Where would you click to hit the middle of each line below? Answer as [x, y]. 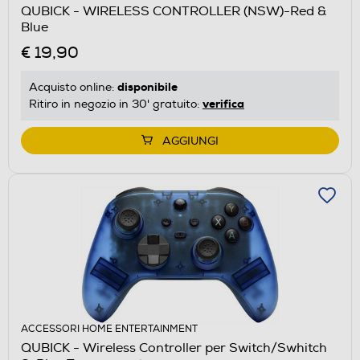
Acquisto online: [73, 87]
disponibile [147, 86]
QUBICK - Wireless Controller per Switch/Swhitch [174, 348]
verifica [223, 103]
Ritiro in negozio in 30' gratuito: [116, 104]
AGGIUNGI [190, 141]
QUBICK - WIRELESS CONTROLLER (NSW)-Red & [174, 11]
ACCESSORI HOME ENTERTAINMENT [109, 329]
